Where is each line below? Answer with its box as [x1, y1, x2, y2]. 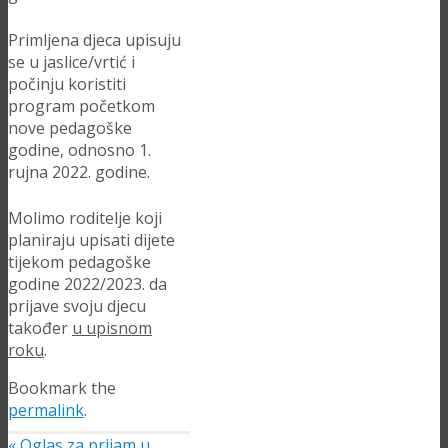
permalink [8, 399, 84, 421]
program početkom [8, 95, 155, 117]
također [8, 317, 72, 339]
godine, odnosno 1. [8, 139, 151, 161]
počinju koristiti [8, 73, 126, 95]
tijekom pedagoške [8, 251, 151, 273]
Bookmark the [8, 377, 116, 399]
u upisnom [72, 317, 152, 339]
